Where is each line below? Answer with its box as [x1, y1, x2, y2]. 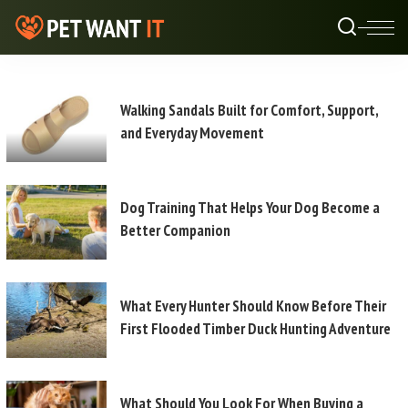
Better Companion [120, 220, 230, 241]
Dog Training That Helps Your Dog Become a [120, 198, 380, 219]
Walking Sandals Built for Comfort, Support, [120, 99, 379, 120]
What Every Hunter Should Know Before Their [120, 295, 386, 316]
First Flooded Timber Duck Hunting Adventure [120, 318, 391, 339]
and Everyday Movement [120, 122, 264, 143]
